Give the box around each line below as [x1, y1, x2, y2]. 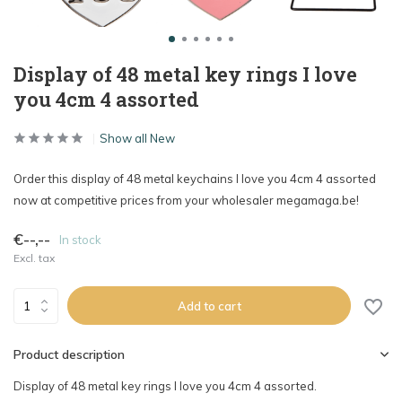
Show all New [100, 131, 175, 145]
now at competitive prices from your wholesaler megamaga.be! [13, 193, 359, 207]
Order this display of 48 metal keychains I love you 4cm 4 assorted [13, 171, 376, 186]
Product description [13, 346, 125, 363]
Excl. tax [13, 251, 55, 265]
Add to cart [177, 298, 241, 313]
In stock [59, 232, 101, 247]
